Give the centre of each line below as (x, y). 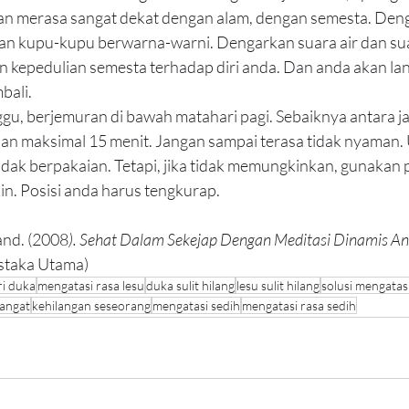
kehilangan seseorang (91, 306)
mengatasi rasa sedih (299, 306)
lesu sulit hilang (278, 286)
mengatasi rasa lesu (91, 286)
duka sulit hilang (190, 286)
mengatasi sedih (196, 306)
